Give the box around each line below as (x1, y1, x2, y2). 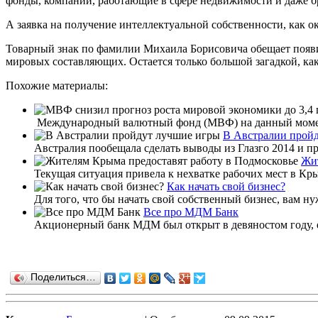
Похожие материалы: (6, 79, 108, 92)
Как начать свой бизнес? (167, 180, 285, 192)
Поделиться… (31, 271, 96, 283)
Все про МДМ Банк (143, 205, 238, 218)
